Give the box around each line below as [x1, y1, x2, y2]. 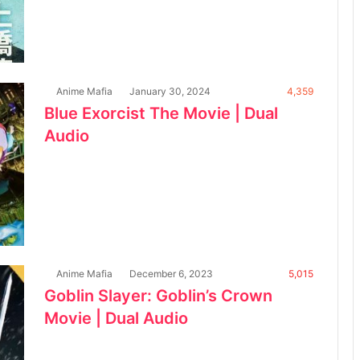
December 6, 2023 [129, 267, 213, 280]
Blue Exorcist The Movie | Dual [44, 103, 278, 123]
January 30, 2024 [129, 84, 211, 97]
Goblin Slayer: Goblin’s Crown [44, 285, 272, 305]
